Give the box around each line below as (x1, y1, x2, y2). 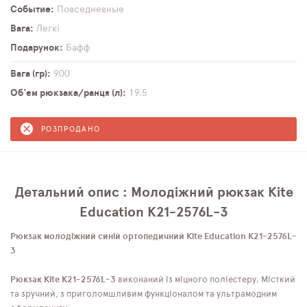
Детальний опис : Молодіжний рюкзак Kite (14, 185, 293, 199)
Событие (10, 5, 51, 14)
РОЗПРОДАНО (41, 125, 101, 133)
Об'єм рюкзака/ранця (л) (10, 88, 123, 98)
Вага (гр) (10, 69, 47, 79)
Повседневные (57, 5, 124, 14)
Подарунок (10, 43, 60, 53)
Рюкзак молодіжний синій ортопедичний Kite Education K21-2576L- (10, 232, 297, 241)
